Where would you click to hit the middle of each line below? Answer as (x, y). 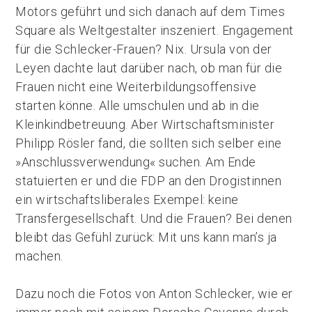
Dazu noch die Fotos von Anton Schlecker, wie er (154, 294)
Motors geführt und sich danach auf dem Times (150, 11)
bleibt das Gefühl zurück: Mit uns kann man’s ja (146, 237)
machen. (39, 256)
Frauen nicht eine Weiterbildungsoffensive (136, 87)
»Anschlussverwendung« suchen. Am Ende (136, 162)
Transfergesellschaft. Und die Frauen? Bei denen (154, 218)
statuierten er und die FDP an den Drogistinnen (149, 181)
